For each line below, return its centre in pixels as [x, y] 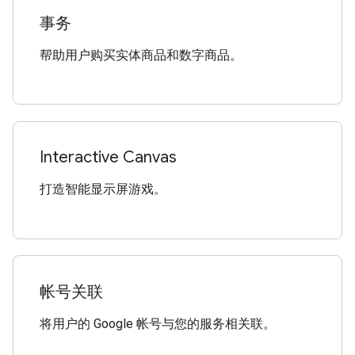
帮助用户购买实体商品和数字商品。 [141, 55]
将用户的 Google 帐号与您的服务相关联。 [158, 323]
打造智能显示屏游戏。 [103, 189]
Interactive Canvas [109, 158]
